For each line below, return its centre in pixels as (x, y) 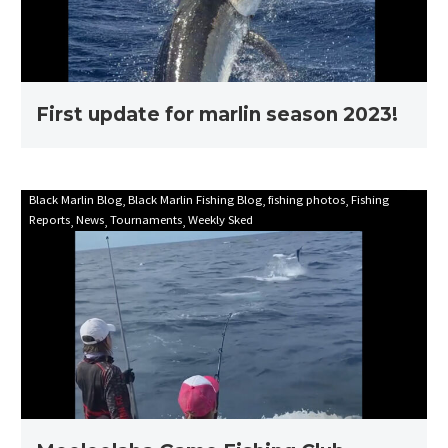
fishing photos (306, 199)
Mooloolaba (265, 201)
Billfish (248, 301)
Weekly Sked (220, 219)
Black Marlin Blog (75, 199)
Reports (49, 219)
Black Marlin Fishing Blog (195, 199)
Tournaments (146, 219)
